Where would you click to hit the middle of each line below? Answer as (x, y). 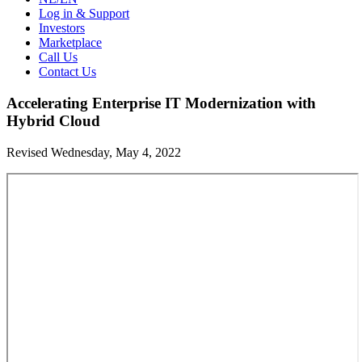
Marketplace (70, 43)
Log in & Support (84, 14)
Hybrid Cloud (53, 120)
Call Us (58, 57)
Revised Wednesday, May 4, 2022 (94, 152)
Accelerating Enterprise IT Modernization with (161, 103)
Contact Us (67, 72)
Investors (62, 28)
